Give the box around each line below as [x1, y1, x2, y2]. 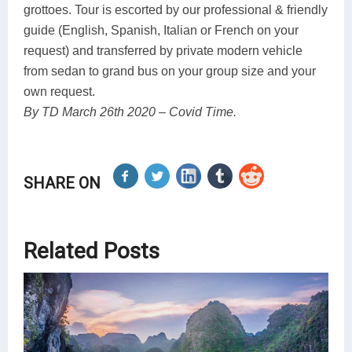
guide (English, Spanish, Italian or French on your [24, 24, 299, 38]
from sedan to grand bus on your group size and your [24, 64, 316, 79]
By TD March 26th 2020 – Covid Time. [24, 105, 236, 119]
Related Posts [24, 238, 159, 265]
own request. [24, 85, 95, 99]
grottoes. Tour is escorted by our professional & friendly [24, 3, 328, 17]
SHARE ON [24, 174, 101, 193]
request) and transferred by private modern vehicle [24, 44, 302, 58]
